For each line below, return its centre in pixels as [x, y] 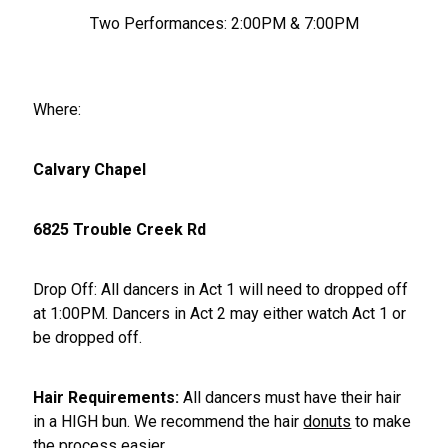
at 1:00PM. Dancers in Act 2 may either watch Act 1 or [220, 314]
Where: [57, 110]
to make [381, 422]
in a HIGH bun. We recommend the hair [168, 422]
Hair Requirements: [106, 398]
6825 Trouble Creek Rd [120, 230]
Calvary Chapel [92, 170]
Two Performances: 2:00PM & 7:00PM [224, 24]
